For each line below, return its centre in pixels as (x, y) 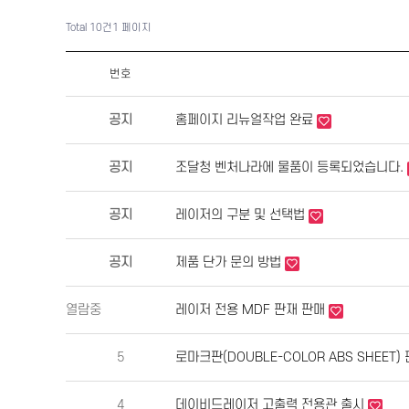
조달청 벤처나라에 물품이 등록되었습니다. (291, 168)
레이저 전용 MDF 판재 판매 (252, 310)
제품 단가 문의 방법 (230, 263)
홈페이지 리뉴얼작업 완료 (246, 121)
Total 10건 (89, 28)
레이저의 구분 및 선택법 (242, 215)
